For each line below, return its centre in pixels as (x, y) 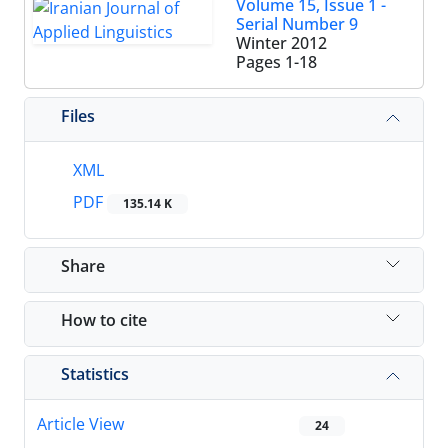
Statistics (95, 373)
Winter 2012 (281, 43)
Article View (80, 424)
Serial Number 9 (297, 24)
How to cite (104, 319)
